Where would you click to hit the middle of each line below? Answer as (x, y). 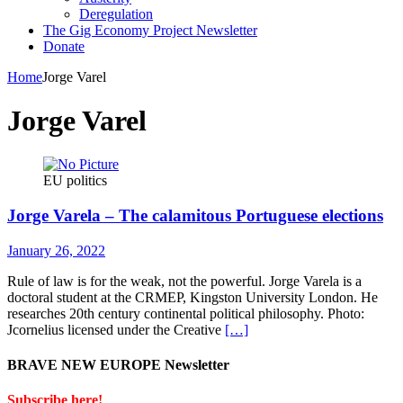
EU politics (75, 181)
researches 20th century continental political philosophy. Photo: (186, 313)
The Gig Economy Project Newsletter (150, 30)
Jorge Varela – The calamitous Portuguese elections (195, 216)
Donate (64, 46)
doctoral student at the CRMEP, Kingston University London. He (193, 297)
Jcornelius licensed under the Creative (116, 329)
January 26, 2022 (56, 250)
